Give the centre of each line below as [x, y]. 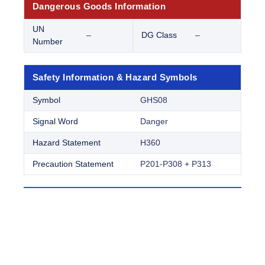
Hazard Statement [67, 143]
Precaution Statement [73, 164]
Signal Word [55, 122]
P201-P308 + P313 [176, 164]
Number [48, 42]
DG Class [159, 35]
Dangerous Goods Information [99, 7]
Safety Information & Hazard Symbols [115, 77]
